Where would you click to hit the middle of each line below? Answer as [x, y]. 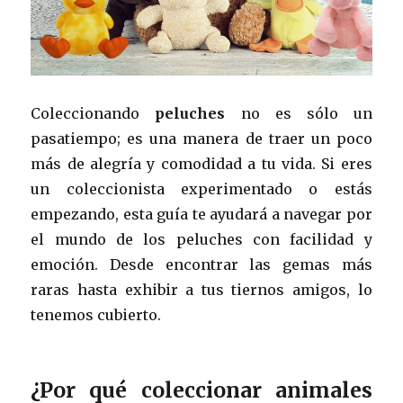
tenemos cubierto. [96, 314]
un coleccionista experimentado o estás [201, 188]
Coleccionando [93, 113]
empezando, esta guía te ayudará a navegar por [201, 214]
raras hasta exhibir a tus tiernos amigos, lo [201, 289]
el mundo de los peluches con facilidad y [201, 239]
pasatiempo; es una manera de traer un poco [201, 138]
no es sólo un [299, 113]
